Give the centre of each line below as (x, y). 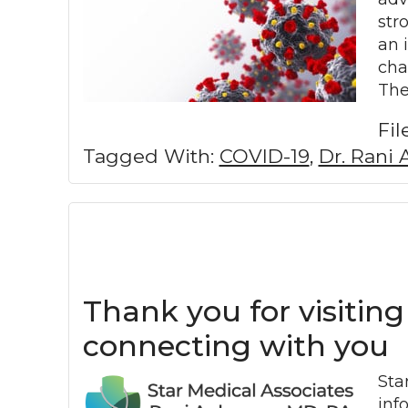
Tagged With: (151, 156)
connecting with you (235, 345)
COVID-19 (264, 156)
